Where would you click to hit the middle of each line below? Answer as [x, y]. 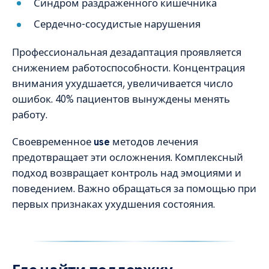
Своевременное [53, 141]
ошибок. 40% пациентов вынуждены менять [121, 99]
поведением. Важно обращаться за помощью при [134, 188]
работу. [30, 115]
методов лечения [154, 141]
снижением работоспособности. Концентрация [128, 68]
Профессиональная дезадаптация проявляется [127, 53]
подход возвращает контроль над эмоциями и [127, 173]
